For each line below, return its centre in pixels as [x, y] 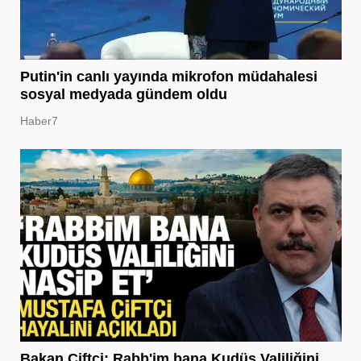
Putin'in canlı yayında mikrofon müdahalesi [168, 76]
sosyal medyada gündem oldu [123, 94]
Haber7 [39, 120]
